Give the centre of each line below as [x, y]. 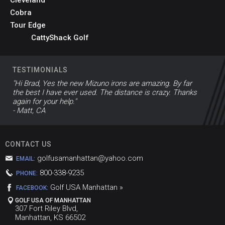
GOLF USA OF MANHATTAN [53, 200]
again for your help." [44, 101]
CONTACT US [28, 144]
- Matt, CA [29, 110]
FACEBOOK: [32, 188]
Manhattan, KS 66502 [50, 217]
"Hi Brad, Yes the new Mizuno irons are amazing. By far [102, 83]
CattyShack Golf [60, 37]
